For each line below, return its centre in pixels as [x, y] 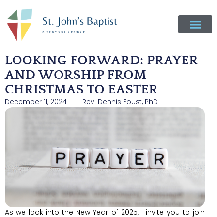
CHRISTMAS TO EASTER [81, 89]
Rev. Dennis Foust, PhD [120, 102]
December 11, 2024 [36, 102]
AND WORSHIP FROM [76, 75]
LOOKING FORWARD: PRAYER [101, 60]
